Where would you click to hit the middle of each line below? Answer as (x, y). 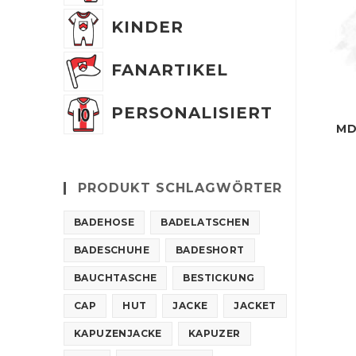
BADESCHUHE (112, 250)
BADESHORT (210, 250)
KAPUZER (214, 333)
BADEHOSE (104, 222)
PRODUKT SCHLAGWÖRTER (180, 188)
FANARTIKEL (170, 70)
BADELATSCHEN (205, 222)
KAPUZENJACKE (118, 333)
